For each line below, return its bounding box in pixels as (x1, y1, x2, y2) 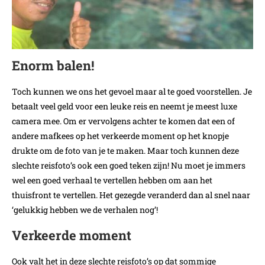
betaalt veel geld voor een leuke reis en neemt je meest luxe (12, 101, 237, 112)
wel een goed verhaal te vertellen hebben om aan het (12, 174, 212, 186)
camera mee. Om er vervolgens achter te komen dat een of (12, 115, 235, 127)
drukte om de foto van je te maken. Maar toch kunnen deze (12, 145, 239, 157)
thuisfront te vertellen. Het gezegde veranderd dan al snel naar (12, 189, 250, 201)
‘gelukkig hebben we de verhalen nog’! (12, 204, 158, 216)
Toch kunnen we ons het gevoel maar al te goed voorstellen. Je (12, 86, 252, 98)
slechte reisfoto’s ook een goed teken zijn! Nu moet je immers (12, 160, 245, 172)
